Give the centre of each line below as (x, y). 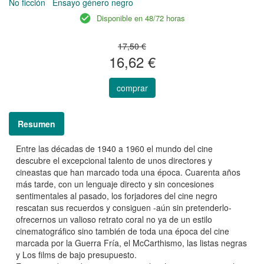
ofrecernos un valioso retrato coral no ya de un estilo (114, 220)
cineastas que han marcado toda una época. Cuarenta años (128, 172)
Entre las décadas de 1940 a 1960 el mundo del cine (114, 149)
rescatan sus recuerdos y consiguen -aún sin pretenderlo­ (124, 208)
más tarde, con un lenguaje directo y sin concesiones (115, 184)
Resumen (37, 124)
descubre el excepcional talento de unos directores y (114, 161)
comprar (132, 88)
